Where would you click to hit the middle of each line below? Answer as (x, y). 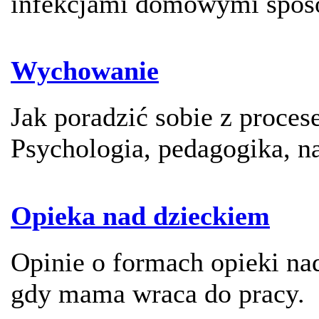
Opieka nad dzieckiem (140, 216)
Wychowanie (85, 71)
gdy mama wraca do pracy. (158, 294)
